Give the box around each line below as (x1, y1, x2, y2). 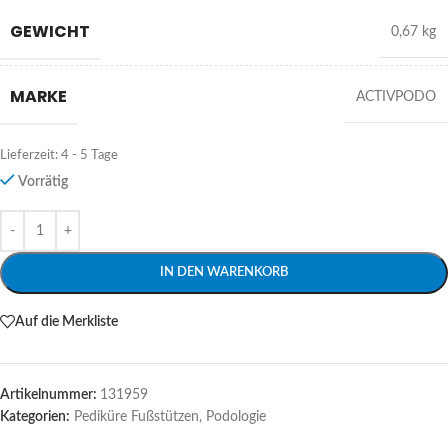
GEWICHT (10, 20, 90, 43)
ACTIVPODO (356, 90, 436, 104)
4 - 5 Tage (61, 149, 118, 161)
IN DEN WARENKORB (160, 266, 288, 279)
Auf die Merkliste (15, 314, 118, 329)
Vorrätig (18, 175, 69, 189)
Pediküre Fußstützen (74, 410, 199, 424)
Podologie (206, 410, 266, 424)
